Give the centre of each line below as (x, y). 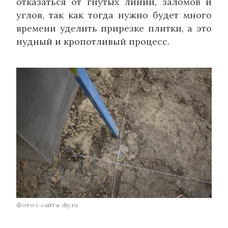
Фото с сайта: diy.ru (47, 205)
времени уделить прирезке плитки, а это (114, 28)
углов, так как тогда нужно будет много (114, 15)
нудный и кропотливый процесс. (93, 42)
